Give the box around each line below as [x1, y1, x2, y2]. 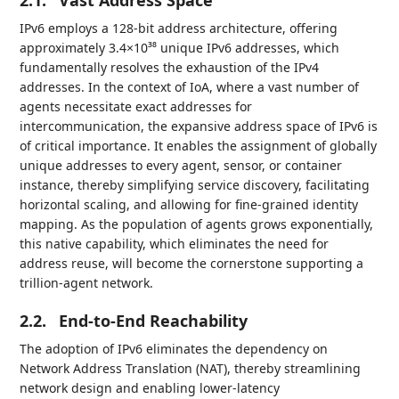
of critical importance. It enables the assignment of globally [20, 137, 378, 154]
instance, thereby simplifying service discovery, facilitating [20, 176, 370, 193]
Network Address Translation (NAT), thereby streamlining [20, 360, 362, 377]
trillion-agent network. [20, 274, 154, 291]
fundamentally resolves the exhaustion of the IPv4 [20, 59, 320, 76]
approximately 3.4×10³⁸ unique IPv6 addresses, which [20, 39, 340, 56]
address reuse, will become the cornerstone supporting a [20, 255, 364, 272]
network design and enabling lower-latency [20, 379, 281, 396]
